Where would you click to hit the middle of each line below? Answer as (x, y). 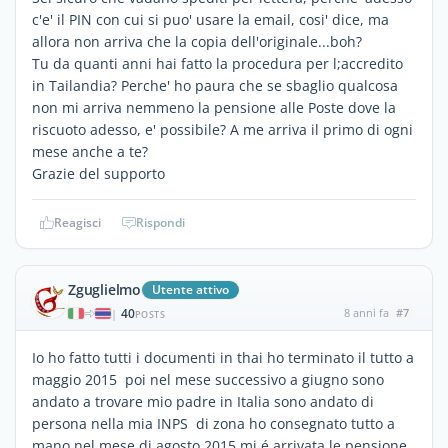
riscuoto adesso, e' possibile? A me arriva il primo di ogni (222, 129)
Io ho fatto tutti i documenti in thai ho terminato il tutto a (223, 357)
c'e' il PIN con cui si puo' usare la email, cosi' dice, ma (210, 19)
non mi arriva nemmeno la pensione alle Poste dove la (214, 107)
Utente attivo (190, 289)
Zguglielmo (104, 289)
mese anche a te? (90, 151)
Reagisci (77, 222)
